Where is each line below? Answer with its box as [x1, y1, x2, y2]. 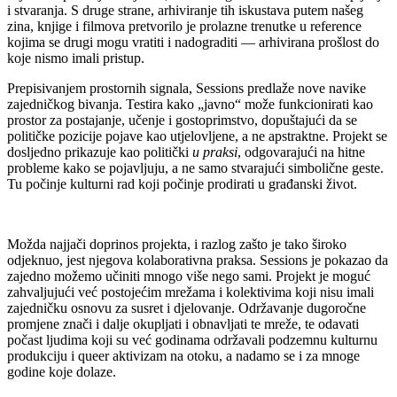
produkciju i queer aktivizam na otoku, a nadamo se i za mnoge [7, 347, 360, 363]
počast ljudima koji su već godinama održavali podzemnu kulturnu [7, 331, 378, 347]
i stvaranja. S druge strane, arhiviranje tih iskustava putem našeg [7, 2, 363, 18]
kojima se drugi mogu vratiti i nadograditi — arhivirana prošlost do [7, 34, 379, 50]
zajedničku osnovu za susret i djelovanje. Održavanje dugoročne [7, 300, 366, 315]
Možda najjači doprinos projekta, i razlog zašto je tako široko [7, 236, 346, 252]
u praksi [192, 144, 237, 160]
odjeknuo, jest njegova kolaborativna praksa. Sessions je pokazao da [7, 252, 388, 268]
